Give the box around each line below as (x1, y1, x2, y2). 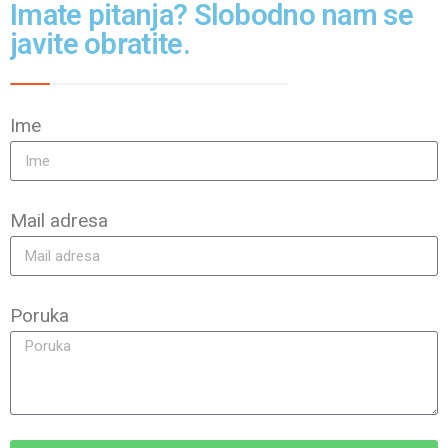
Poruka (10, 304, 69, 328)
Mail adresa (10, 209, 108, 233)
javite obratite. (10, 27, 190, 62)
